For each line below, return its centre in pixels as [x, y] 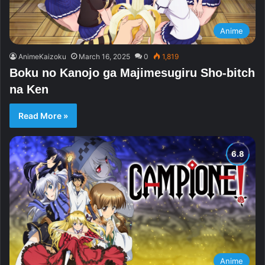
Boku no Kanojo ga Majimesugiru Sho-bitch [132, 73]
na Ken [29, 90]
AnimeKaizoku [42, 57]
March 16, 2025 [104, 57]
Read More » [43, 116]
